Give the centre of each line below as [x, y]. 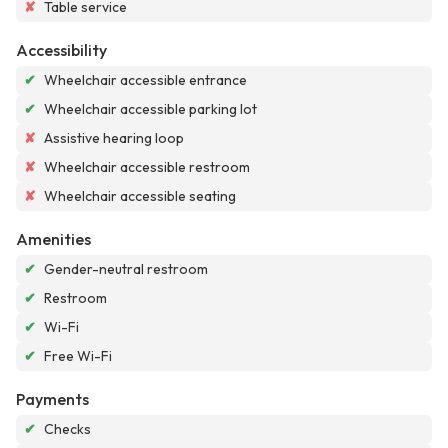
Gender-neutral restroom [126, 269]
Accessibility [61, 50]
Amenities [53, 239]
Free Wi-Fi [78, 356]
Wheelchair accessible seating [140, 196]
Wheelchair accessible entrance [145, 80]
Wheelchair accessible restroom [147, 167]
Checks [67, 429]
